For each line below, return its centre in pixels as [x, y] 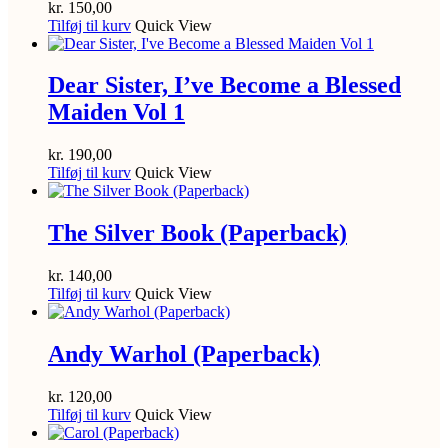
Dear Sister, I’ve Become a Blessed [224, 85]
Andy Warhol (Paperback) [184, 354]
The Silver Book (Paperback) [197, 233]
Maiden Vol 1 [116, 112]
